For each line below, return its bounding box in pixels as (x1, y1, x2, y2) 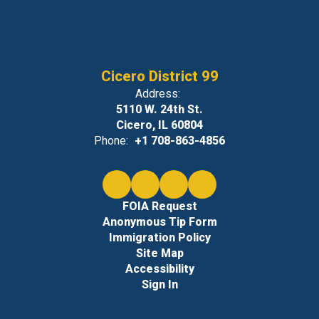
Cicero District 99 (100, 67, 219, 85)
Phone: (94, 133, 128, 147)
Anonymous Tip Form (102, 214, 217, 229)
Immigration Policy (108, 230, 211, 244)
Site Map (135, 246, 184, 260)
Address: (135, 86, 180, 100)
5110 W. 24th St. (116, 102, 203, 116)
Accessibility (125, 261, 194, 276)
